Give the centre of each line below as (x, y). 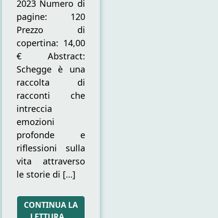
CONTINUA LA (51, 205)
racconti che (51, 95)
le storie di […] (46, 174)
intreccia (34, 108)
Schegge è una (51, 69)
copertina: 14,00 (51, 43)
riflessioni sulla (51, 148)
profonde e (51, 135)
